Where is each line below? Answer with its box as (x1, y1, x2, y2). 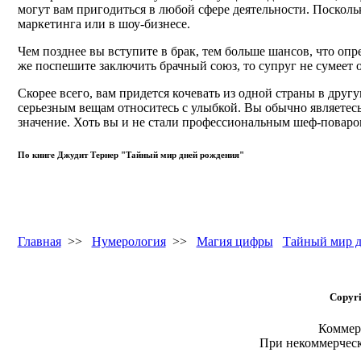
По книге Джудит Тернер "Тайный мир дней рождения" (17, 150, 244, 160)
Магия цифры (196, 234, 273, 249)
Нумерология (91, 234, 166, 249)
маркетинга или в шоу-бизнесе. (17, 17, 190, 31)
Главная (17, 234, 61, 249)
